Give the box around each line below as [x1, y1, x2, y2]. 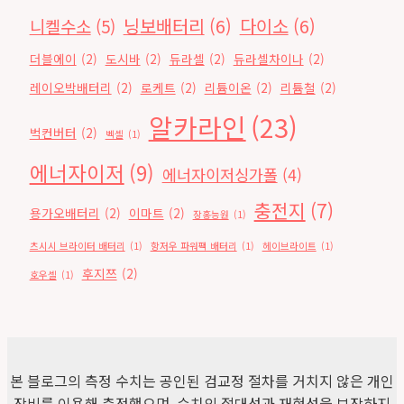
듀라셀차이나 [233, 50, 304, 69]
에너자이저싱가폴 [161, 163, 278, 187]
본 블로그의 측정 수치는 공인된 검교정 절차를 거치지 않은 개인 [10, 370, 394, 391]
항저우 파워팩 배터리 [150, 239, 237, 253]
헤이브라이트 [262, 239, 317, 253]
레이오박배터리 [29, 78, 112, 97]
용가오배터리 [29, 204, 100, 223]
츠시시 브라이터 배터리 [29, 239, 125, 253]
